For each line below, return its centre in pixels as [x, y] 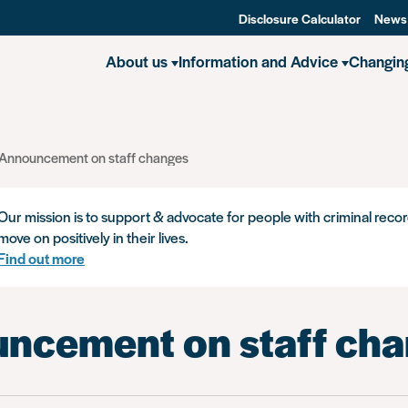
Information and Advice [258, 61]
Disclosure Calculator [300, 18]
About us [137, 61]
